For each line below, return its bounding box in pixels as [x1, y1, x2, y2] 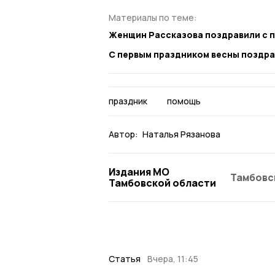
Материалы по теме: [109, 11, 197, 23]
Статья [109, 253, 141, 265]
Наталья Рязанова [142, 128, 220, 141]
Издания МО [109, 165, 169, 179]
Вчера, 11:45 [147, 253, 198, 265]
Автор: [109, 128, 138, 141]
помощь [166, 95, 201, 107]
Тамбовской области [109, 176, 216, 190]
